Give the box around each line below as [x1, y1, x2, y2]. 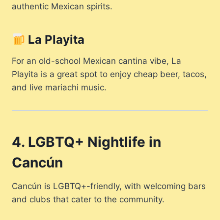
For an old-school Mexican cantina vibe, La [12, 56, 181, 66]
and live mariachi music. [12, 82, 107, 93]
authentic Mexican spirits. [12, 1, 112, 12]
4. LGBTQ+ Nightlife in [12, 134, 161, 151]
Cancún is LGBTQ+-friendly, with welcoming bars [12, 181, 206, 192]
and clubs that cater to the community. [12, 194, 165, 205]
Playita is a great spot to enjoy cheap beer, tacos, [12, 69, 207, 80]
